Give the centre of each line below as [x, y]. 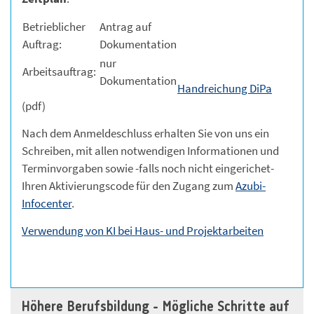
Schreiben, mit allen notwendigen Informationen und [150, 150]
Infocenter [47, 203]
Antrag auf [125, 26]
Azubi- [251, 185]
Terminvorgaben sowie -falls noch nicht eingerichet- [148, 168]
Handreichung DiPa [225, 88]
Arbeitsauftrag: [60, 71]
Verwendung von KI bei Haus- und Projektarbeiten [143, 230]
